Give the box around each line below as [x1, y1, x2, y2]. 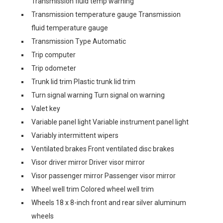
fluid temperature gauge [31, 24, 108, 32]
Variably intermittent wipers [31, 131, 118, 139]
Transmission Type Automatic [31, 37, 126, 45]
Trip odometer [31, 64, 76, 72]
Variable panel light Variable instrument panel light [31, 118, 189, 126]
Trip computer [31, 51, 76, 59]
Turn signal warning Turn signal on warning [31, 91, 165, 99]
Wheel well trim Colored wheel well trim [31, 185, 154, 193]
